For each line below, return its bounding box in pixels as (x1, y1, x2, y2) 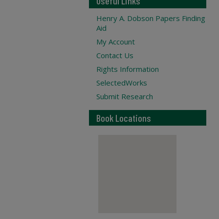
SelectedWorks (96, 78, 147, 88)
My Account (96, 37, 135, 46)
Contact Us (96, 50, 133, 60)
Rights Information (96, 64, 159, 74)
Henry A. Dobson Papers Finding (96, 13, 205, 23)
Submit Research (96, 91, 153, 101)
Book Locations (96, 112, 151, 124)
